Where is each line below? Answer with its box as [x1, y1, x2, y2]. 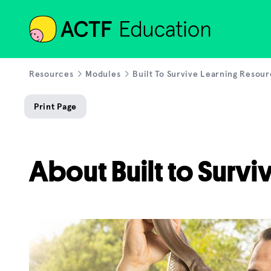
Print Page [34, 101, 77, 112]
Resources [29, 68, 74, 79]
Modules [85, 68, 121, 79]
